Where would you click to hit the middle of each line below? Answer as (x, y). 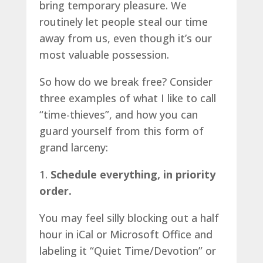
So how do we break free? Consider (126, 81)
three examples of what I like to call (127, 98)
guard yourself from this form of (121, 131)
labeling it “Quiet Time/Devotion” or (127, 250)
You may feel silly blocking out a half (129, 218)
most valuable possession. (104, 54)
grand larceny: (73, 147)
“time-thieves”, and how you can (118, 114)
